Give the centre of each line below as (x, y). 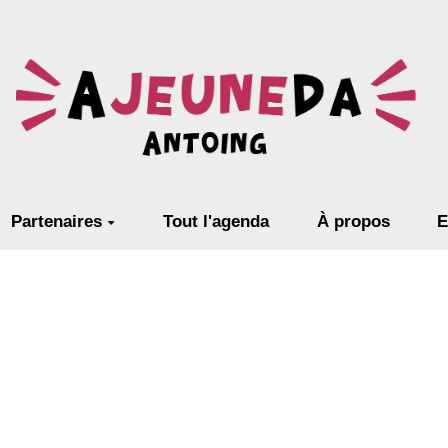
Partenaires (57, 221)
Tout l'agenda (216, 221)
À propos (353, 221)
